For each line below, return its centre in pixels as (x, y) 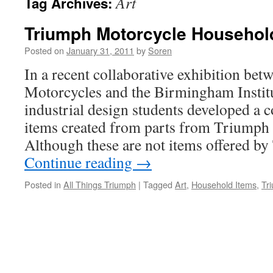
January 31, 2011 (100, 50)
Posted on (44, 50)
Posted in (43, 184)
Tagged (158, 184)
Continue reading (80, 162)
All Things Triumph (100, 184)
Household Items (224, 184)
